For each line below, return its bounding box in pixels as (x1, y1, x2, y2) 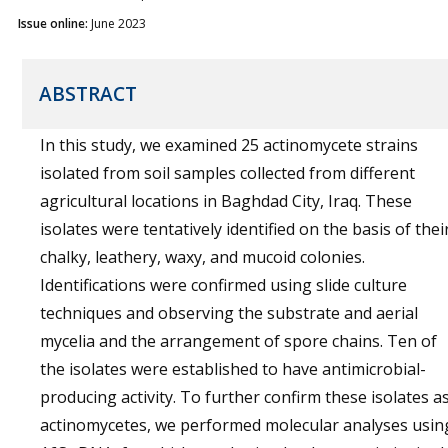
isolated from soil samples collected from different (40, 162, 415, 184)
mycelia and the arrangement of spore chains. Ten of (40, 330, 437, 352)
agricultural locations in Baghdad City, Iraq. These (40, 190, 412, 212)
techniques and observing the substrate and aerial (40, 302, 418, 324)
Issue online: (18, 15, 91, 32)
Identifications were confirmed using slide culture (40, 274, 407, 296)
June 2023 (91, 15, 146, 32)
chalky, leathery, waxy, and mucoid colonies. (40, 246, 365, 268)
